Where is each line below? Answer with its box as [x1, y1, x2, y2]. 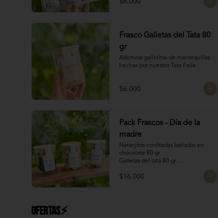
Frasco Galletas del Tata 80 [119, 32, 211, 39]
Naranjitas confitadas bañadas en [119, 143, 204, 148]
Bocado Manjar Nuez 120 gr [119, 166, 192, 172]
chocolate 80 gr [119, 150, 160, 156]
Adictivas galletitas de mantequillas [119, 55, 210, 61]
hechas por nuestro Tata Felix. [119, 63, 197, 69]
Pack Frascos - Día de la [119, 119, 200, 127]
